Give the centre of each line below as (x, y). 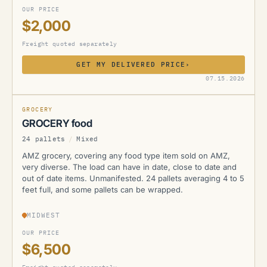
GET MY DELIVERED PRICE (131, 64)
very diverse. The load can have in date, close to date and (129, 167)
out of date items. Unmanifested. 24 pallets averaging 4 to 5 (133, 178)
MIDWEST (44, 215)
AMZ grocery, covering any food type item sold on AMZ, (126, 156)
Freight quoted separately (70, 44)
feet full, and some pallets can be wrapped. (103, 190)
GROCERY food (57, 123)
